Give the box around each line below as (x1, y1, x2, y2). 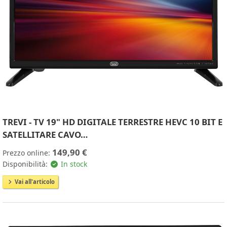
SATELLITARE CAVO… (3, 128, 88, 140)
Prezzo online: (3, 147, 52, 158)
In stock (58, 159, 87, 169)
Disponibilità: (3, 159, 50, 169)
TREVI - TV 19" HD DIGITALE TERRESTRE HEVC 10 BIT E (3, 116, 222, 128)
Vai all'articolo (13, 177, 55, 185)
